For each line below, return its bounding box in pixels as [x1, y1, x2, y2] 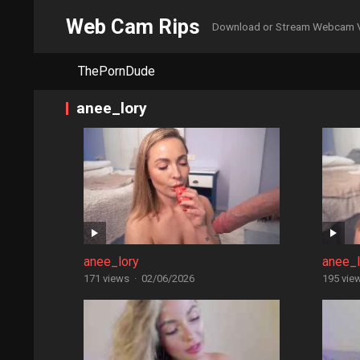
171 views [83, 272, 129, 284]
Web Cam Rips [66, 14, 200, 39]
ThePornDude [78, 63, 155, 79]
